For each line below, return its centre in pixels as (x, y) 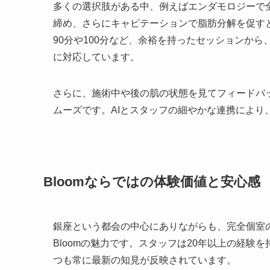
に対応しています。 (96, 57)
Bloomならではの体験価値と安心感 (152, 182)
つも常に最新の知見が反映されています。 (145, 260)
